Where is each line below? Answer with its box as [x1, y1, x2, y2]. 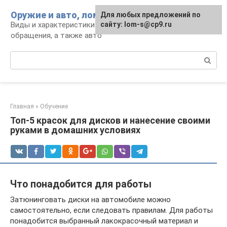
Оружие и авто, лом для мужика [11, 10, 158, 20]
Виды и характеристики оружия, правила [11, 20, 155, 29]
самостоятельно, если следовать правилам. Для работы [10, 205, 213, 215]
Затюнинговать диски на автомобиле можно [10, 195, 171, 204]
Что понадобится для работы [10, 178, 152, 190]
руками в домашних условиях [10, 125, 140, 135]
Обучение [40, 103, 68, 110]
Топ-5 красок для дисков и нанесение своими [10, 115, 210, 126]
